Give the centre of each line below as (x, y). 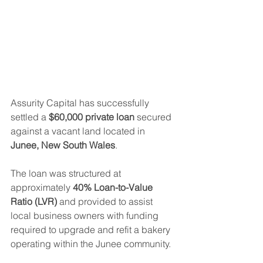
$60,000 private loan (92, 117)
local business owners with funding (86, 215)
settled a (30, 117)
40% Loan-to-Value (114, 187)
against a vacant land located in (79, 131)
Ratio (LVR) (34, 201)
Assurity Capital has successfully (81, 103)
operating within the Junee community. (91, 244)
